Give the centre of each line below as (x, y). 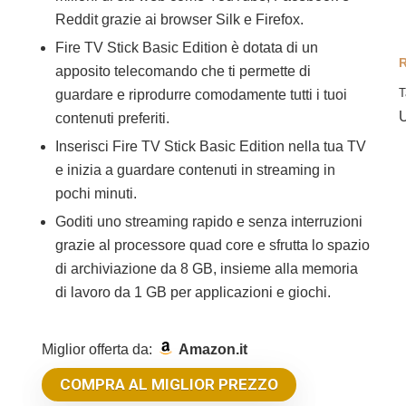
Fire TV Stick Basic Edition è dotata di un (187, 48)
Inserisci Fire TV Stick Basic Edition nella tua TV (211, 147)
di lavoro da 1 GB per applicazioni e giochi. (193, 293)
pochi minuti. (97, 194)
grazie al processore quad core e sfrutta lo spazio (213, 246)
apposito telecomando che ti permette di (184, 72)
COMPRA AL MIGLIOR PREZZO (169, 385)
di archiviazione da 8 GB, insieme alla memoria (207, 269)
